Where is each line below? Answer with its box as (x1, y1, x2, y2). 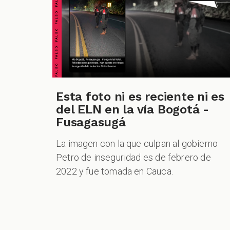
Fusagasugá (56, 114, 126, 129)
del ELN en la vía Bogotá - (56, 102, 209, 117)
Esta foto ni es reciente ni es (56, 89, 224, 104)
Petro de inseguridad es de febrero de (56, 151, 211, 163)
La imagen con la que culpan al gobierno (56, 138, 218, 149)
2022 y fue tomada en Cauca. (56, 165, 173, 177)
